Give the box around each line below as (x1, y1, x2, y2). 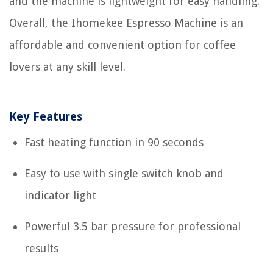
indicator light (24, 189, 96, 202)
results (24, 242, 58, 255)
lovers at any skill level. (9, 60, 126, 74)
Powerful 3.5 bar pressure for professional (24, 220, 241, 233)
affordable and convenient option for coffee (9, 38, 236, 52)
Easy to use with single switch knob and (24, 167, 224, 180)
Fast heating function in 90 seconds (24, 136, 204, 149)
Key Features (9, 110, 82, 124)
